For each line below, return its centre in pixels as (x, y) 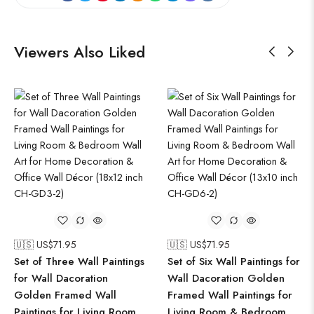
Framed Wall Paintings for (230, 295)
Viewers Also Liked (80, 52)
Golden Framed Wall (65, 295)
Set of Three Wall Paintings (79, 261)
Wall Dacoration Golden (226, 278)
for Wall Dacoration (61, 278)
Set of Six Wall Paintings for (234, 261)
